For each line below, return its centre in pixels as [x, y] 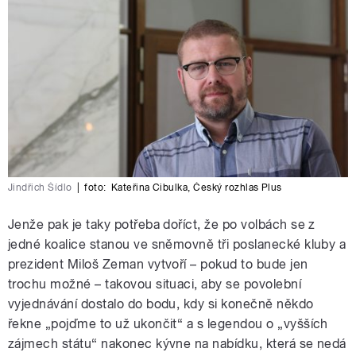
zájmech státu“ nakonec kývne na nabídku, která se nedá [177, 344]
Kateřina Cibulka [149, 188]
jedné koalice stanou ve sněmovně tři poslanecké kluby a [177, 245]
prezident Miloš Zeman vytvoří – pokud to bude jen [158, 265]
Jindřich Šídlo [40, 188]
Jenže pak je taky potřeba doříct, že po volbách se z [162, 225]
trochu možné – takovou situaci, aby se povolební [155, 284]
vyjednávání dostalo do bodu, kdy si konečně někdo [161, 304]
